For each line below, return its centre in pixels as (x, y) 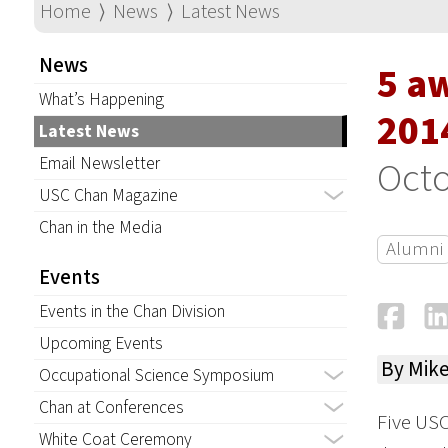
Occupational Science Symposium (156, 376)
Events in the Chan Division (131, 312)
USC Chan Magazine (108, 195)
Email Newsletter (99, 163)
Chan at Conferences (111, 408)
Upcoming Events (100, 344)
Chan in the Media (100, 227)
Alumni (414, 249)
